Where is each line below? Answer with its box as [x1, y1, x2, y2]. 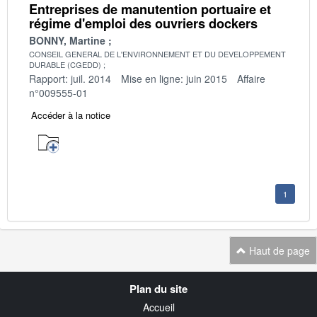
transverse [28, 284, 94, 300]
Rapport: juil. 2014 [29, 71, 111, 86]
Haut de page [246, 243, 310, 258]
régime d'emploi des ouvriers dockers [29, 13, 258, 33]
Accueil [142, 300, 175, 315]
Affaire [237, 71, 265, 86]
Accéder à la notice [31, 108, 110, 122]
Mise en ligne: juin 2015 [121, 71, 227, 86]
